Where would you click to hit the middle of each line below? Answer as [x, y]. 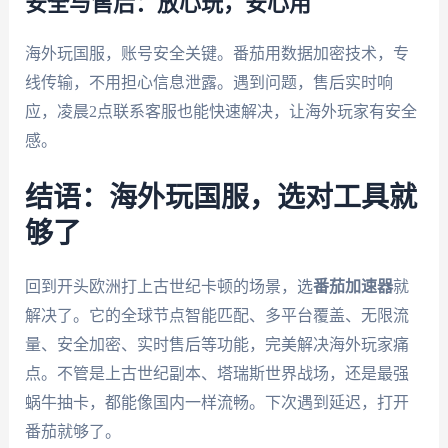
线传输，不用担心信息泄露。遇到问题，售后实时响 [208, 82]
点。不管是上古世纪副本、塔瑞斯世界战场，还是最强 [216, 374]
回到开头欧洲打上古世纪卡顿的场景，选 [168, 287]
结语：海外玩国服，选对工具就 [220, 198]
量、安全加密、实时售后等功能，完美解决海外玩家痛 [216, 345]
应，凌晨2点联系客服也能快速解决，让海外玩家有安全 [220, 111]
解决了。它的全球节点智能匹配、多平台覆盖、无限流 [216, 316]
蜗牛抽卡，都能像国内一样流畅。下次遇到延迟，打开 [216, 403]
